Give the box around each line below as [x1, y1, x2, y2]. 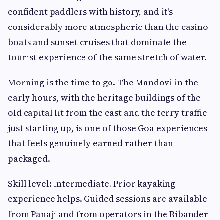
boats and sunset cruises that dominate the [8, 36, 187, 49]
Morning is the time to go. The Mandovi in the [8, 76, 198, 89]
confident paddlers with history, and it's [8, 5, 173, 18]
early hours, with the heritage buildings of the [8, 91, 201, 104]
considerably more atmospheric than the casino [8, 21, 208, 33]
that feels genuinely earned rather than [8, 137, 173, 150]
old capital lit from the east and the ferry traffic [8, 107, 207, 119]
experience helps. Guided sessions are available [8, 192, 207, 205]
